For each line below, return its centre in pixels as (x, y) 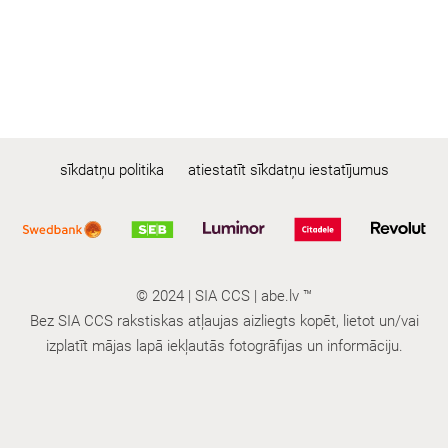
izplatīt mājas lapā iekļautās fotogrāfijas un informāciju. (224, 345)
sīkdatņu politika (111, 169)
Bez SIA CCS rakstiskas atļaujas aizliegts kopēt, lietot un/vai (224, 320)
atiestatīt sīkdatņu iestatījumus (288, 169)
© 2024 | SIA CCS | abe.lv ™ (224, 295)
